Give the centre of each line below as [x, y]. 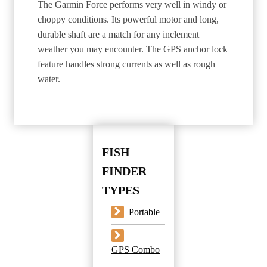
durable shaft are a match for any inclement [118, 34]
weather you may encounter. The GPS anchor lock [133, 49]
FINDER [124, 171]
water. [49, 79]
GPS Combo [136, 249]
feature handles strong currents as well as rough [126, 64]
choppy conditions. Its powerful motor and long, [128, 19]
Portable [144, 212]
